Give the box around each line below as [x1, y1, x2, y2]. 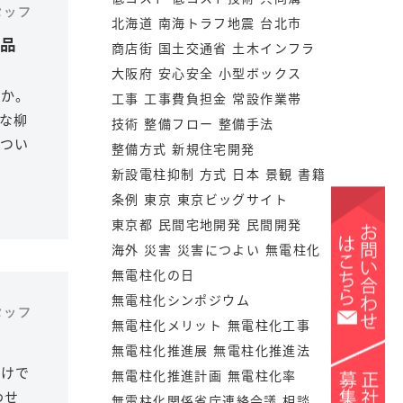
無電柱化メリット [112, 316, 223, 334]
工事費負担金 [144, 89, 228, 107]
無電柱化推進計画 [112, 366, 223, 384]
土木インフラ [232, 39, 316, 57]
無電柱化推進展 [112, 341, 209, 359]
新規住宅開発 [172, 139, 255, 157]
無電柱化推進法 [213, 341, 311, 359]
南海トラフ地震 [157, 13, 255, 31]
